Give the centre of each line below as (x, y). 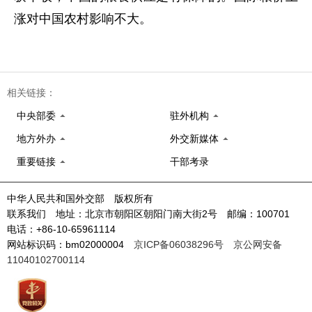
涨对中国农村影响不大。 (83, 19)
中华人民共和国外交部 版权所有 (80, 198)
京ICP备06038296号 (179, 244)
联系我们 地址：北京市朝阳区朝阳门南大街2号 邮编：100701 (153, 214)
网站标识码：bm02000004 (70, 244)
